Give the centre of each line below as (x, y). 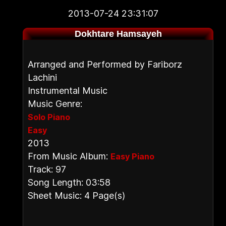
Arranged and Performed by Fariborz (105, 64)
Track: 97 (47, 169)
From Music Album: (69, 156)
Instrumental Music (68, 91)
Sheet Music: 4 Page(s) (76, 195)
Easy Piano (132, 156)
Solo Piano (49, 117)
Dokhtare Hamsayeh (118, 34)
